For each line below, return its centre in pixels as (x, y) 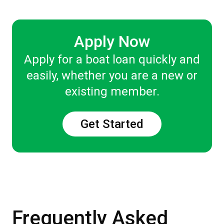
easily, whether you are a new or (112, 75)
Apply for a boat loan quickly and (112, 59)
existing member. (112, 91)
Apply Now (112, 41)
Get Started (112, 124)
